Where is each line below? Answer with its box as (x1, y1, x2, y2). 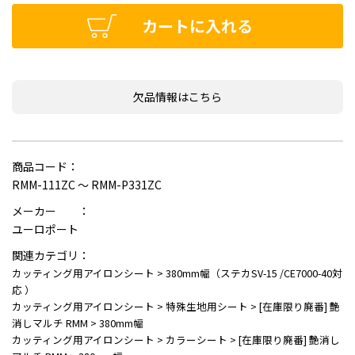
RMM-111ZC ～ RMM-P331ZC (12, 177, 162, 193)
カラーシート (166, 332, 227, 348)
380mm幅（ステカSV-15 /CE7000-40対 (166, 265, 342, 281)
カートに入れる (141, 14, 253, 38)
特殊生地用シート (166, 299, 248, 315)
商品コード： (12, 158, 78, 175)
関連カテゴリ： (12, 247, 90, 264)
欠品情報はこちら (133, 89, 222, 105)
